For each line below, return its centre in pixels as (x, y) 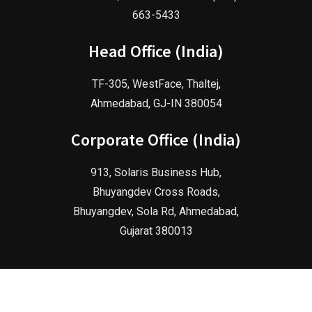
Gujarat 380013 (156, 231)
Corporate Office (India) (156, 139)
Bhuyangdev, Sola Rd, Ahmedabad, (156, 211)
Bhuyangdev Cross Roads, (156, 192)
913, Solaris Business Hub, (156, 172)
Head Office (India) (156, 51)
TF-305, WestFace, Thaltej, (156, 84)
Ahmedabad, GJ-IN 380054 (156, 103)
